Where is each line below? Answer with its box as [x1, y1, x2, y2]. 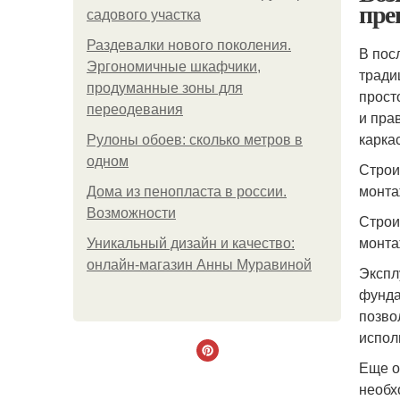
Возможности [87, 205, 176, 221]
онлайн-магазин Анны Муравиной [87, 257, 312, 272]
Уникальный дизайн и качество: [87, 236, 295, 251]
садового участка [87, 7, 201, 22]
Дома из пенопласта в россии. [87, 184, 287, 199]
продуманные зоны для [87, 80, 243, 96]
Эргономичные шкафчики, [87, 59, 261, 74]
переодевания [87, 102, 183, 117]
